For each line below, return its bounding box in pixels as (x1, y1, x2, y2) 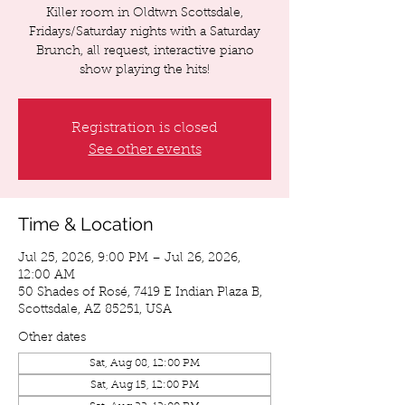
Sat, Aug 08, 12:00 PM (89, 358, 200, 369)
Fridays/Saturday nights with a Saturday (29, 26, 260, 39)
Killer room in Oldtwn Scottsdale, (46, 7, 243, 20)
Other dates (18, 332, 86, 344)
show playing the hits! (80, 64, 210, 77)
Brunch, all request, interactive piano (35, 45, 254, 58)
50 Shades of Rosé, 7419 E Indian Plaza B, (18, 287, 262, 299)
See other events (88, 143, 202, 157)
